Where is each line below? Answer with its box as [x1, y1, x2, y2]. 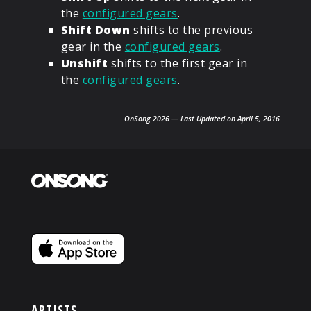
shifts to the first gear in [108, 56, 248, 72]
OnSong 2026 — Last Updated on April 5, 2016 [124, 114, 280, 124]
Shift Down [60, 22, 131, 38]
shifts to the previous [130, 22, 253, 38]
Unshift [60, 56, 108, 72]
